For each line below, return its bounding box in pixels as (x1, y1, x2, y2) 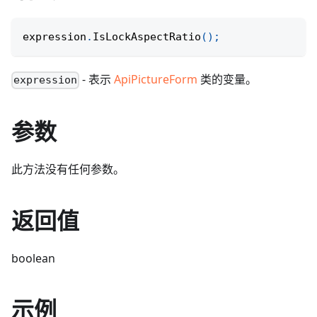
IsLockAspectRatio (93, 30, 201, 44)
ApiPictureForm (114, 71, 198, 88)
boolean (11, 250, 55, 267)
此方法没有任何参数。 (11, 161, 125, 178)
